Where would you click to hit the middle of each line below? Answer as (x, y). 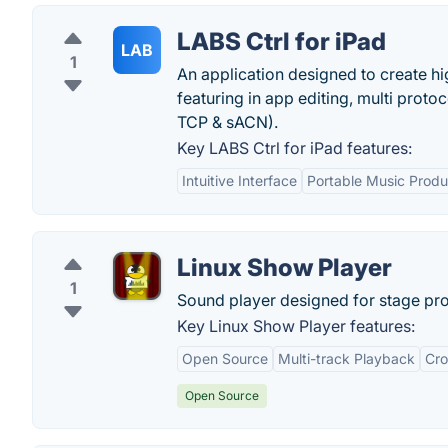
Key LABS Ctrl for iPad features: (294, 148)
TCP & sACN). (227, 122)
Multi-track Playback (346, 358)
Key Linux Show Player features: (296, 326)
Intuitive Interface (239, 180)
